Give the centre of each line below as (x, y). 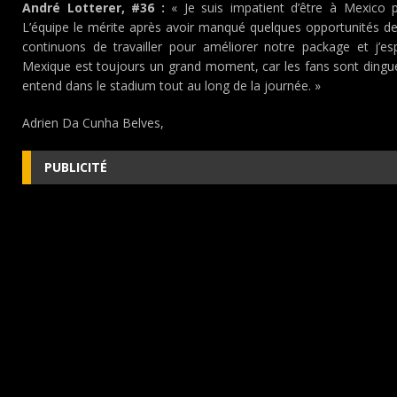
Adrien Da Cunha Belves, (93, 123)
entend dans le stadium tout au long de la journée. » (171, 86)
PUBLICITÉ (76, 167)
